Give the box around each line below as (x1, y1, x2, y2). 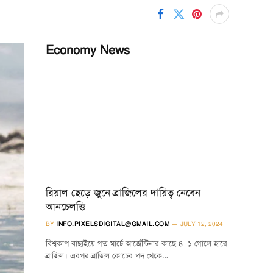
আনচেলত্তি (46, 200, 85, 214)
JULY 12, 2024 (180, 220, 223, 229)
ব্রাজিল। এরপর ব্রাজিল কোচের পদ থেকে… (46, 251, 168, 261)
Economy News (46, 43, 130, 58)
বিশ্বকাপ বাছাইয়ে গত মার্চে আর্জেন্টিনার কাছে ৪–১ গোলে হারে (46, 239, 227, 249)
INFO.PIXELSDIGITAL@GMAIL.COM (56, 220, 169, 229)
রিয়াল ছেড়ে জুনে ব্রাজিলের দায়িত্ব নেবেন (46, 186, 200, 200)
